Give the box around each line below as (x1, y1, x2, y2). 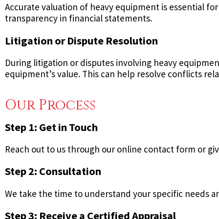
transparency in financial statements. (5, 12, 152, 24)
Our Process (5, 95, 96, 115)
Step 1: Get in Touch (5, 120, 98, 134)
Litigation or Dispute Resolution (5, 33, 158, 47)
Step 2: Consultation (5, 164, 101, 178)
